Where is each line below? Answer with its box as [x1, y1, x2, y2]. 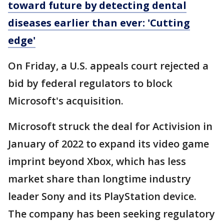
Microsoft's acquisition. [8, 94, 123, 108]
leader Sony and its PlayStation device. [8, 189, 196, 203]
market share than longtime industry [8, 172, 191, 186]
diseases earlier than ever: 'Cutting [8, 16, 190, 30]
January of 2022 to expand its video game [8, 137, 209, 151]
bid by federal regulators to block [8, 76, 172, 90]
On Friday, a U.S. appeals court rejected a [8, 59, 208, 73]
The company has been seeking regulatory [8, 207, 215, 221]
